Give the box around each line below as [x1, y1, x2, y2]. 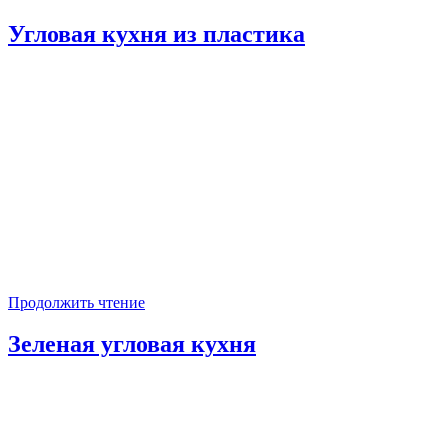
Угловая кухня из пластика [8, 20, 305, 47]
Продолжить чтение [8, 293, 145, 311]
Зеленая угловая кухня [8, 331, 256, 358]
